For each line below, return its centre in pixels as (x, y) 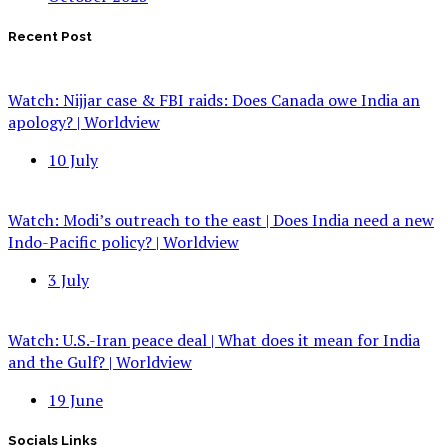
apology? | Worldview (84, 121)
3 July (68, 279)
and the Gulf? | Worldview (100, 361)
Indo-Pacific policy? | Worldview (123, 241)
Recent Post (50, 37)
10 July (73, 159)
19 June (75, 399)
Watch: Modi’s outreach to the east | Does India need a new (221, 219)
